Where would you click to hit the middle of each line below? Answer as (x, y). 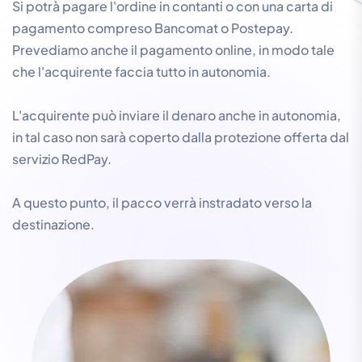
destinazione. (53, 224)
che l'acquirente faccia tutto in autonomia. (141, 71)
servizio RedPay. (62, 158)
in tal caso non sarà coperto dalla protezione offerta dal (181, 137)
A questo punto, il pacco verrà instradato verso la (162, 202)
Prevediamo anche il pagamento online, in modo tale (173, 49)
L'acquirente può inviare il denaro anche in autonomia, (177, 115)
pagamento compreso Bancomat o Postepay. (153, 27)
